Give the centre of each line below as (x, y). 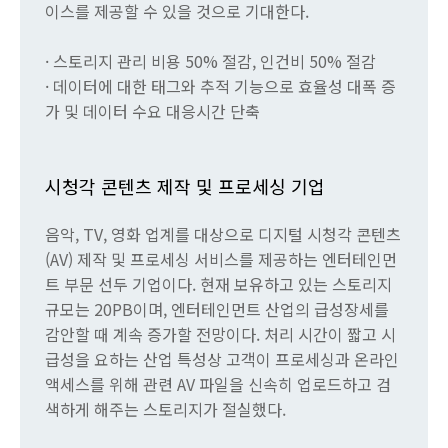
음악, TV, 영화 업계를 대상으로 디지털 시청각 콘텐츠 (223, 234)
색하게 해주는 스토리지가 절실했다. (165, 409)
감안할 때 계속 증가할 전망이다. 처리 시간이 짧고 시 (220, 334)
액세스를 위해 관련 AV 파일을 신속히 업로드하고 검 (218, 384)
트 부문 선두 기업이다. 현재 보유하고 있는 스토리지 (218, 284)
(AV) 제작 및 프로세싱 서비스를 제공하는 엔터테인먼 (221, 259)
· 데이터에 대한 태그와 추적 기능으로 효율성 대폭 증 (220, 86)
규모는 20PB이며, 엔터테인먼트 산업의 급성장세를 (217, 309)
